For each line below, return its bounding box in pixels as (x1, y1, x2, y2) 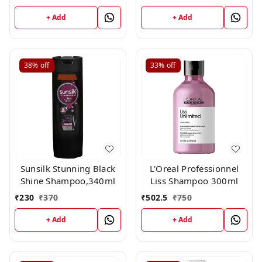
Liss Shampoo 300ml (150, 175, 239, 187)
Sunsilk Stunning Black (20, 163, 116, 175)
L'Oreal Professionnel (149, 163, 239, 175)
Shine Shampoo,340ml (20, 175, 116, 187)
